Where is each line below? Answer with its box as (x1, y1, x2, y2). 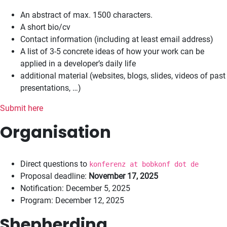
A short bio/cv (20, 22, 70, 32)
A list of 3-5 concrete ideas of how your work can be (20, 47, 204, 56)
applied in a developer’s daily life (20, 59, 136, 68)
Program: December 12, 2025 (20, 196, 124, 205)
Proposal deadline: (20, 171, 89, 181)
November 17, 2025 (89, 171, 158, 181)
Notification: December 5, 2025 (20, 183, 130, 193)
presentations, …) (20, 83, 81, 93)
